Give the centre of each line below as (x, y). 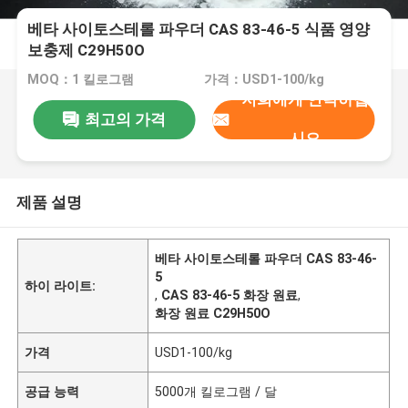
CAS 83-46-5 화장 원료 (230, 295)
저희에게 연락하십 (305, 100)
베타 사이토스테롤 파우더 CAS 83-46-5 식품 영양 (199, 30)
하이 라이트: (61, 286)
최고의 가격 (125, 119)
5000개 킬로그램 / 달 (216, 391)
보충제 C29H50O (87, 51)
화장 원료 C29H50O (213, 313)
